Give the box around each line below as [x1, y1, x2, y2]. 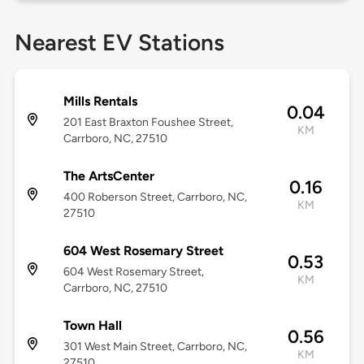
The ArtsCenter [63, 168, 154, 184]
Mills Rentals [63, 93, 137, 110]
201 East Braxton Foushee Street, [63, 115, 233, 130]
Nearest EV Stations [14, 28, 224, 57]
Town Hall [63, 318, 122, 334]
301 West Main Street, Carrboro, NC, [63, 340, 247, 354]
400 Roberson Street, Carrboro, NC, [63, 190, 247, 205]
